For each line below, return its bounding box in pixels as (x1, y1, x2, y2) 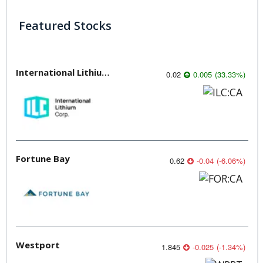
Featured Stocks (19, 17, 112, 33)
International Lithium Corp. (102, 66, 110, 78)
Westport (16, 238, 60, 251)
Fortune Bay (16, 152, 70, 164)
